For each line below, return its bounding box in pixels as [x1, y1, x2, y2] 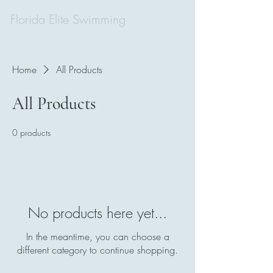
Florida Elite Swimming [10, 11, 126, 27]
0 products [12, 127, 51, 138]
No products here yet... [28, 203, 167, 222]
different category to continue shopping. [17, 243, 178, 257]
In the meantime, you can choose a [26, 230, 169, 243]
